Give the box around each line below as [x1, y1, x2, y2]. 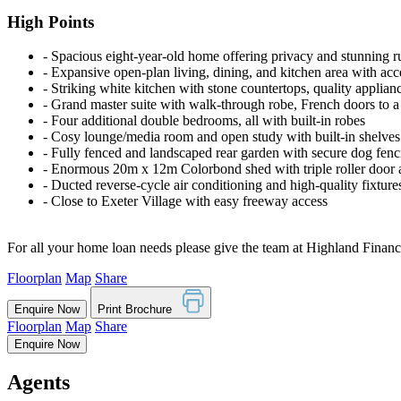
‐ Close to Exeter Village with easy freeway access [43, 193, 328, 209]
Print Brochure [98, 302, 183, 316]
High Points [7, 12, 94, 31]
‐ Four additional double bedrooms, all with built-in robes [43, 113, 365, 129]
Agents [7, 371, 70, 395]
